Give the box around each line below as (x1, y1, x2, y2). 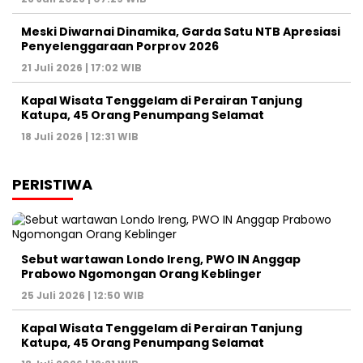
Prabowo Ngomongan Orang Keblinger (21, 266, 262, 282)
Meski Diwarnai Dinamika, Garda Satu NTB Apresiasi (21, 23, 340, 40)
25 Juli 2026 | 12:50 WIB (21, 288, 144, 302)
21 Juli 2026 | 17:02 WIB (21, 61, 142, 75)
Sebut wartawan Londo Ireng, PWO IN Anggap (21, 251, 301, 267)
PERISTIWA (12, 174, 92, 194)
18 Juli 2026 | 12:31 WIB (21, 130, 139, 143)
